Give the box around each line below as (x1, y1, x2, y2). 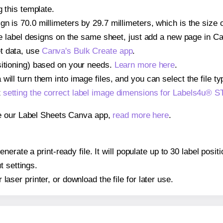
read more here (112, 110, 169, 120)
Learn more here (114, 60, 175, 70)
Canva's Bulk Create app (41, 46, 133, 56)
